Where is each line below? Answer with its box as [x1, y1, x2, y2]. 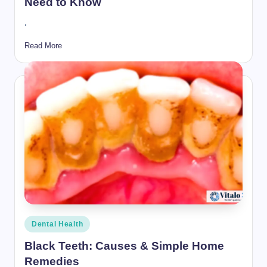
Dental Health [32, 219, 83, 228]
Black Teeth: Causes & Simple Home [24, 240, 224, 253]
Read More [24, 41, 62, 51]
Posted [24, 216, 48, 226]
